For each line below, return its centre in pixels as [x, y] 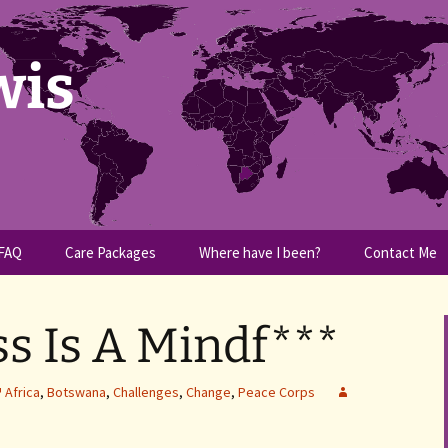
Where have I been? [260, 252]
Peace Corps [276, 392]
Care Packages [110, 252]
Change [208, 392]
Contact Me [400, 252]
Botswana [76, 392]
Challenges [146, 392]
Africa [22, 392]
